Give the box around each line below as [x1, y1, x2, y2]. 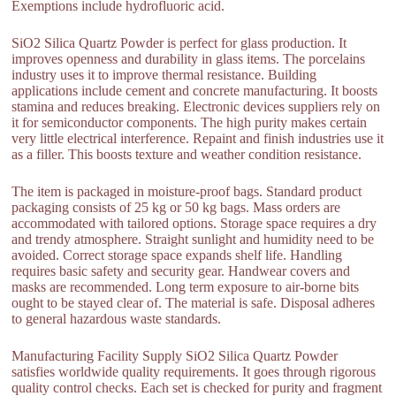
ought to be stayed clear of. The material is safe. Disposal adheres [11, 294, 376, 310]
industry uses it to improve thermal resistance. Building [11, 66, 317, 82]
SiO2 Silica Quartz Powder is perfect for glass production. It [11, 34, 347, 50]
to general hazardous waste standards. [11, 310, 222, 326]
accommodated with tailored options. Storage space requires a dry [11, 215, 377, 231]
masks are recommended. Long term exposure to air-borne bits [11, 278, 360, 294]
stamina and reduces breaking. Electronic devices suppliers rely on [11, 98, 381, 114]
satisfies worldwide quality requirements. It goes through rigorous [11, 363, 377, 379]
